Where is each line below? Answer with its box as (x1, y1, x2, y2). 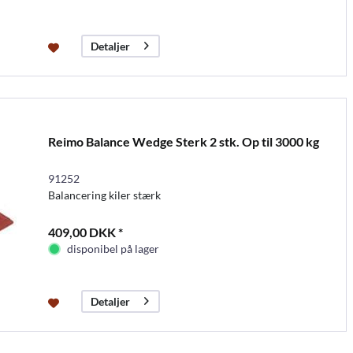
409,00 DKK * (47, 224, 123, 240)
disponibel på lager (66, 241, 159, 255)
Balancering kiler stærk (47, 188, 161, 202)
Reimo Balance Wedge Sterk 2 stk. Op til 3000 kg (47, 133, 319, 149)
